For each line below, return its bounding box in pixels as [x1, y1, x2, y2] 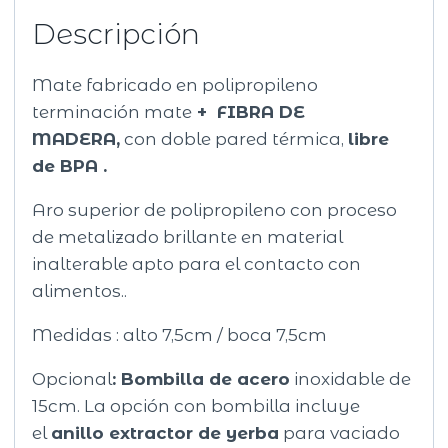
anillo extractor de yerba [51, 423, 280, 444]
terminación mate [32, 102, 193, 123]
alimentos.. [32, 281, 128, 302]
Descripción [32, 17, 201, 52]
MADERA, [32, 129, 121, 150]
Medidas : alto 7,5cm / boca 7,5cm [32, 325, 328, 346]
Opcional [32, 369, 113, 390]
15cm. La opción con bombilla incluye [32, 396, 361, 417]
